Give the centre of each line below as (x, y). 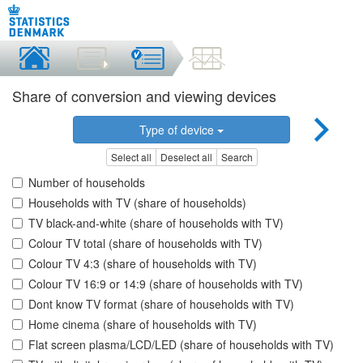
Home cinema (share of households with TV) (143, 325)
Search (237, 157)
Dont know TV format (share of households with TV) (161, 304)
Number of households (87, 183)
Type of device (178, 130)
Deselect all (186, 157)
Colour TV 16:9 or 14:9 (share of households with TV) (166, 284)
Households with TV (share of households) (137, 203)
